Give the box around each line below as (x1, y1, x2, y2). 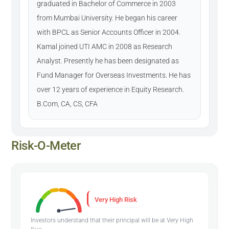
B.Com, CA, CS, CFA (37, 99, 98, 108)
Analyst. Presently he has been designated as (37, 56, 179, 65)
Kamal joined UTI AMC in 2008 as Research (37, 42, 173, 51)
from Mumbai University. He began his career (37, 13, 178, 22)
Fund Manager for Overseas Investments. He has (37, 71, 191, 79)
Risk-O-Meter (11, 138, 81, 153)
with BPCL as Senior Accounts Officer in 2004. (37, 28, 181, 36)
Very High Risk (95, 196, 138, 204)
